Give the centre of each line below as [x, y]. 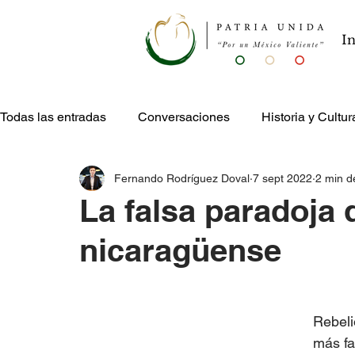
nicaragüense [180, 250]
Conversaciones [184, 117]
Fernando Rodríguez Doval [182, 178]
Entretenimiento [188, 180]
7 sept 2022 [282, 178]
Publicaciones [72, 180]
